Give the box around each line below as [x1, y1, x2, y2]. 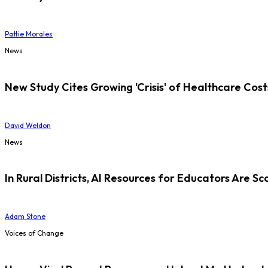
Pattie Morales [5, 29, 53, 38]
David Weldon [5, 120, 51, 130]
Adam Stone [5, 212, 45, 221]
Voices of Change [5, 229, 63, 238]
